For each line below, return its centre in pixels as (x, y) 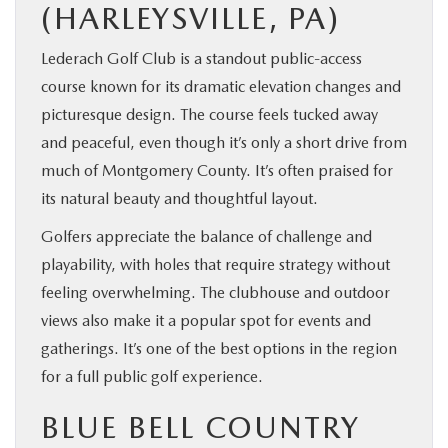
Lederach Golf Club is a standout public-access (201, 58)
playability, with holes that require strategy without (215, 264)
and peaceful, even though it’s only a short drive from (224, 142)
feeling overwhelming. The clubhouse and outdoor (215, 292)
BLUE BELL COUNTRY (200, 426)
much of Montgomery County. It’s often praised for (217, 170)
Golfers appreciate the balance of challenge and (206, 236)
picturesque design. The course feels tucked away (209, 114)
